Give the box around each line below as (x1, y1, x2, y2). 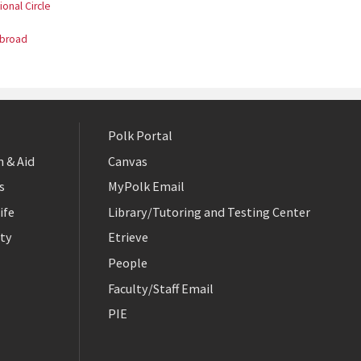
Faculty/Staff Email (108, 280, 214, 297)
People (108, 255, 147, 272)
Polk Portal (108, 127, 172, 143)
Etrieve (108, 229, 148, 246)
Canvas (108, 152, 147, 169)
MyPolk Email (108, 178, 185, 195)
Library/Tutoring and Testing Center (108, 203, 310, 220)
